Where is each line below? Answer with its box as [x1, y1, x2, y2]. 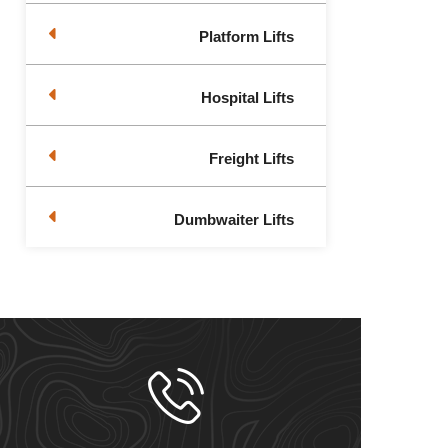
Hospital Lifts [201, 89, 294, 106]
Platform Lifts [199, 28, 294, 45]
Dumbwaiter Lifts [174, 211, 294, 228]
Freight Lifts [209, 150, 294, 167]
